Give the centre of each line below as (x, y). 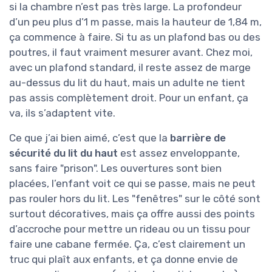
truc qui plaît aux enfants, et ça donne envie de (124, 259)
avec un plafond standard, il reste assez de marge (130, 67)
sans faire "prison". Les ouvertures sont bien (115, 168)
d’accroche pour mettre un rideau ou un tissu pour (130, 229)
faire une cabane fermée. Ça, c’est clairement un (127, 244)
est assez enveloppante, (179, 153)
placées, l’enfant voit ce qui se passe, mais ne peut (132, 183)
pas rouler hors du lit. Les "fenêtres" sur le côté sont (135, 198)
